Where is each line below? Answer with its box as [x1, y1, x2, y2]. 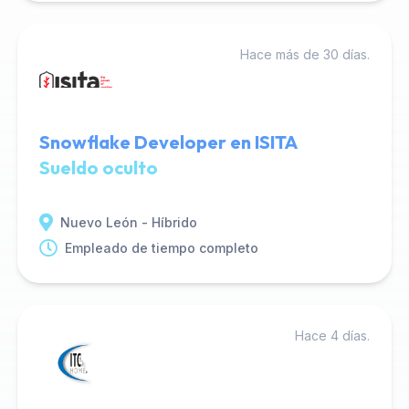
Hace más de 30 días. [240, 47, 371, 62]
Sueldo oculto [38, 156, 158, 179]
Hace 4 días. [295, 328, 371, 343]
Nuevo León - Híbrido [59, 215, 197, 230]
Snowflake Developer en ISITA [38, 131, 298, 153]
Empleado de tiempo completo [64, 240, 258, 256]
